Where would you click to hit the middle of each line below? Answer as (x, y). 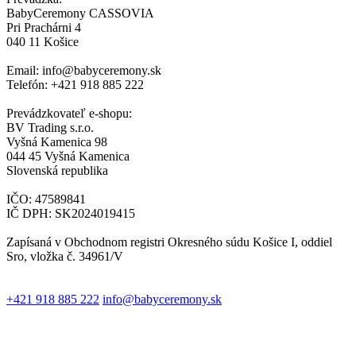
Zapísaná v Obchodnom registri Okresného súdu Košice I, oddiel (169, 242)
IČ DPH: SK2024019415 (71, 213)
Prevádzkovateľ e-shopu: (69, 113)
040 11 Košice (43, 41)
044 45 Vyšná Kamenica (68, 156)
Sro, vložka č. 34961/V (65, 256)
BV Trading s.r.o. (50, 127)
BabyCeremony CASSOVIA (80, 13)
